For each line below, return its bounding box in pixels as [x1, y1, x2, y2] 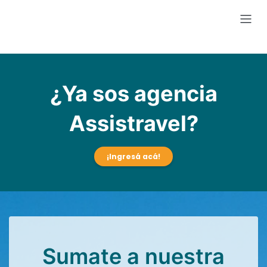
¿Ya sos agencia [49, 80, 218, 107]
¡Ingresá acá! [107, 151, 160, 162]
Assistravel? [69, 110, 198, 136]
